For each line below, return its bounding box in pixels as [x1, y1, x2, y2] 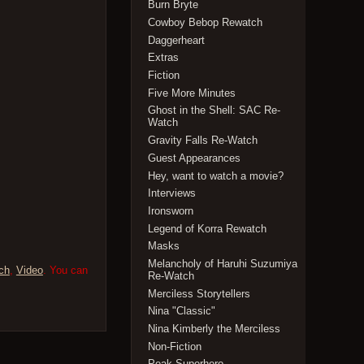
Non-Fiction [148, 340, 202, 353]
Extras [148, 51, 180, 64]
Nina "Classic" [148, 305, 216, 318]
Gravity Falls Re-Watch [148, 134, 258, 147]
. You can [42, 263, 88, 276]
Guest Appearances [148, 151, 241, 164]
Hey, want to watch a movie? [148, 169, 284, 182]
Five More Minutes [148, 86, 236, 99]
